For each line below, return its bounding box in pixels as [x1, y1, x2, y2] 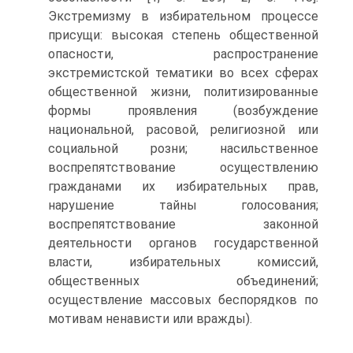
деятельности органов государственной [48, 236, 318, 251]
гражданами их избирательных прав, [48, 179, 318, 194]
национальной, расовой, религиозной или [48, 122, 318, 137]
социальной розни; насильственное [48, 141, 318, 156]
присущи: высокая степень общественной [48, 28, 318, 43]
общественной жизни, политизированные [48, 84, 318, 99]
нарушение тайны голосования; [48, 198, 318, 213]
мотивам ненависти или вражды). [48, 311, 252, 326]
